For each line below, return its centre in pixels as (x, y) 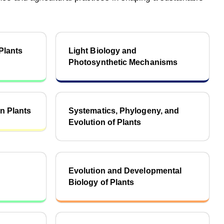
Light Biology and (103, 51)
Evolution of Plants (105, 122)
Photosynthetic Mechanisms (123, 62)
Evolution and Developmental (125, 171)
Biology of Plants (101, 182)
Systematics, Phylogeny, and (124, 111)
